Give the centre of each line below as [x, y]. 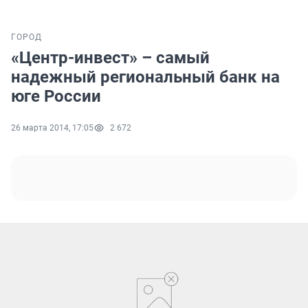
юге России [56, 97]
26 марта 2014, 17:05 [52, 128]
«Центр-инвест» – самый [110, 58]
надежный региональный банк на [145, 77]
